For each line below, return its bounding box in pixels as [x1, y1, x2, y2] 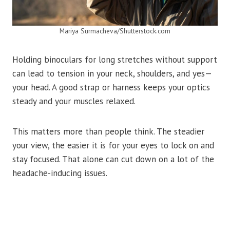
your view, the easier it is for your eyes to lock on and [12, 140, 214, 151]
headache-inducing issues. [12, 167, 107, 179]
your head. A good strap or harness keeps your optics [12, 82, 210, 93]
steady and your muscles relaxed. [12, 95, 136, 107]
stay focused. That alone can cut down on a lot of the [12, 154, 214, 165]
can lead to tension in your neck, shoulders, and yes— [12, 68, 212, 80]
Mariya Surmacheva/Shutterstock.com [60, 26, 170, 36]
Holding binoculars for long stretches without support [12, 54, 217, 66]
